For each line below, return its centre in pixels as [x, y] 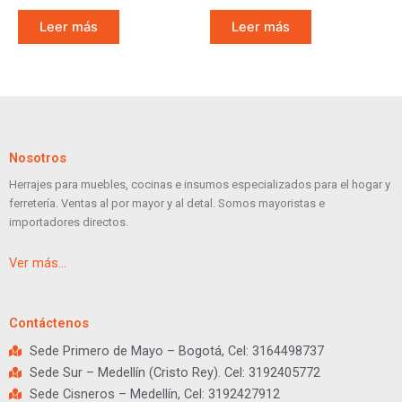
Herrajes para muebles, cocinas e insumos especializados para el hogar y [200, 185]
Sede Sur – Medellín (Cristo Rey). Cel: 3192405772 [175, 372]
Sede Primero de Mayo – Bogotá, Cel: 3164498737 [176, 350]
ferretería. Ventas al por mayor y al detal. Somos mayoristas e [167, 204]
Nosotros [38, 158]
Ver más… [38, 263]
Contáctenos [49, 323]
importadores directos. [69, 223]
